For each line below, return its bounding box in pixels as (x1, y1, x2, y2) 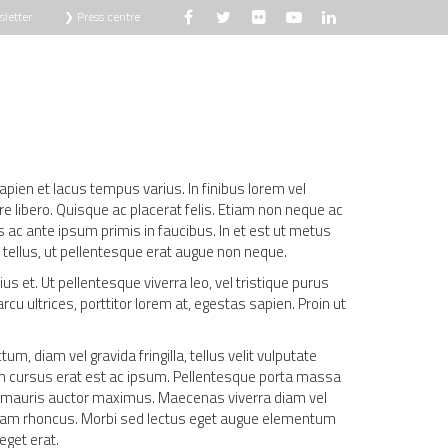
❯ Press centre (64, 7, 140, 26)
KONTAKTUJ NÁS (178, 60, 279, 79)
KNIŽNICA (4, 60, 61, 79)
